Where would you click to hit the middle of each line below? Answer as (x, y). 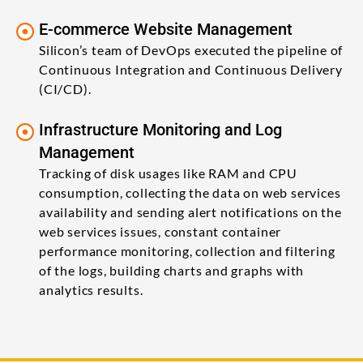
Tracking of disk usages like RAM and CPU (168, 173)
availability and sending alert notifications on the (190, 211)
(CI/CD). (65, 88)
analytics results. (91, 289)
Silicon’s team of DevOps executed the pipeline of (191, 49)
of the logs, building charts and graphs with (172, 270)
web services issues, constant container (160, 231)
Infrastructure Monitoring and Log (160, 129)
